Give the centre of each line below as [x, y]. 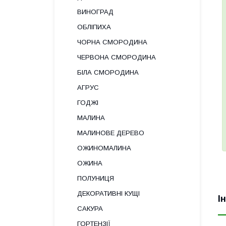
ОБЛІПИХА [94, 27]
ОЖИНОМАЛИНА [104, 148]
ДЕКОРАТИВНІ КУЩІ [108, 193]
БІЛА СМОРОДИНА [108, 72]
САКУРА [90, 209]
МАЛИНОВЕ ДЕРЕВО [111, 133]
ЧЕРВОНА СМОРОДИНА [117, 57]
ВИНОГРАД [95, 12]
